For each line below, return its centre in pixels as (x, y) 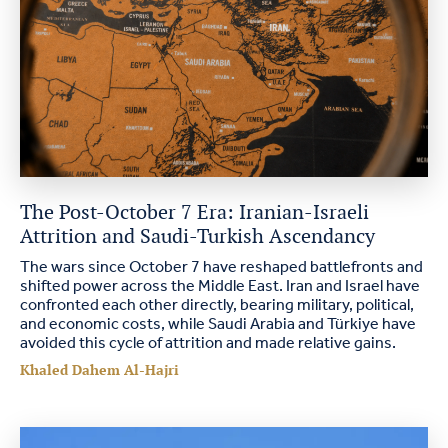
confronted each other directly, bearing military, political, (217, 305)
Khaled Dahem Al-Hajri (99, 370)
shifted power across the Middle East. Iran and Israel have (220, 286)
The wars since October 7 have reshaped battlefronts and (221, 267)
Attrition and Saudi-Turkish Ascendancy (197, 236)
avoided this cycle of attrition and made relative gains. (208, 343)
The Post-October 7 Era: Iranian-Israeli (194, 212)
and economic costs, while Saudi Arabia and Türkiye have (218, 324)
